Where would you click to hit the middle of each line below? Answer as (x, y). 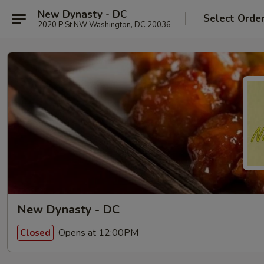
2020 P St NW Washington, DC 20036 (104, 24)
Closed (35, 232)
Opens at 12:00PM (97, 232)
